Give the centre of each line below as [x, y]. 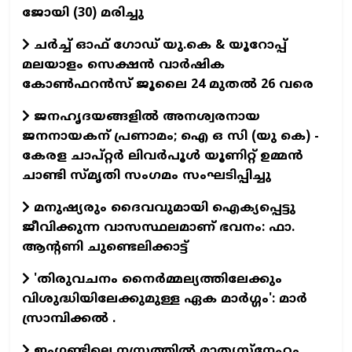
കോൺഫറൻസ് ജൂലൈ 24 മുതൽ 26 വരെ [168, 84]
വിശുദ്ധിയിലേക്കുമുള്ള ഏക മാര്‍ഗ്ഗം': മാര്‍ [165, 299]
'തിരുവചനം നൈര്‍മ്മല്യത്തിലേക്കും [156, 279]
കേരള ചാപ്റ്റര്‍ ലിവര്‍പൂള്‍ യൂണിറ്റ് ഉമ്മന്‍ [163, 156]
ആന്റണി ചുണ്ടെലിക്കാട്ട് [105, 247]
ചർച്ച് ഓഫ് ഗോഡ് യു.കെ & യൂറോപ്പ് [158, 45]
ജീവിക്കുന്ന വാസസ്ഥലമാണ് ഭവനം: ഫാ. [158, 227]
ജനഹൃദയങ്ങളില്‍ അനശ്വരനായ [145, 117]
